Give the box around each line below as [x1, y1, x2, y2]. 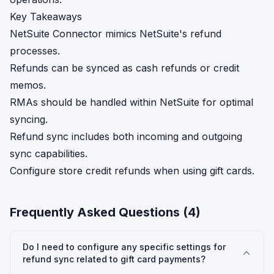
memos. [10, 79, 46, 91]
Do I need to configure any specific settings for [23, 242, 226, 252]
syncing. [10, 113, 48, 125]
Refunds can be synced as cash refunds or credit [10, 62, 239, 74]
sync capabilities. [10, 147, 87, 160]
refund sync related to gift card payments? [23, 254, 206, 264]
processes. [10, 45, 60, 57]
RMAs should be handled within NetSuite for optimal [10, 96, 253, 108]
